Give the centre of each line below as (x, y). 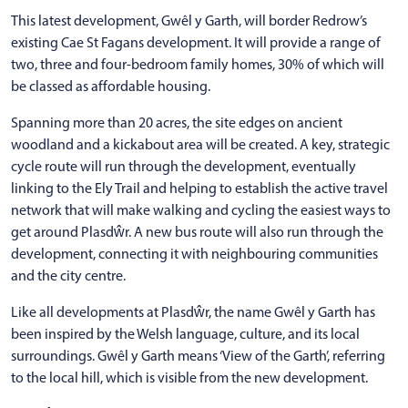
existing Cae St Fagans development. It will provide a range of (196, 42)
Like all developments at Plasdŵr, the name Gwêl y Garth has (193, 311)
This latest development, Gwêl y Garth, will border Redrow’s (189, 20)
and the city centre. (68, 275)
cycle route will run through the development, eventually (184, 166)
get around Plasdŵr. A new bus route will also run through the (197, 231)
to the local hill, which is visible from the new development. (192, 377)
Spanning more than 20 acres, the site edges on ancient (177, 122)
